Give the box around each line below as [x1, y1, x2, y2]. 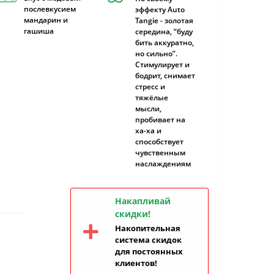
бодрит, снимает [135, 70, 196, 81]
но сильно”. [135, 48, 178, 59]
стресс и [135, 81, 166, 92]
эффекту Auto [135, 4, 185, 15]
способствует [135, 136, 184, 147]
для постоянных [115, 246, 183, 257]
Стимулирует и [135, 59, 190, 70]
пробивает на [135, 114, 186, 125]
